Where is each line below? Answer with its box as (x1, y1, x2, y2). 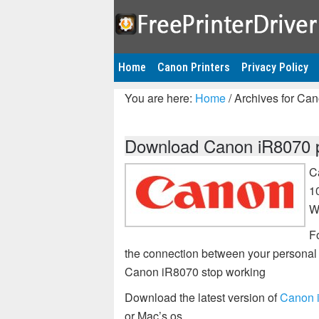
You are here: (125, 90, 195, 106)
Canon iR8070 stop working (125, 263, 266, 280)
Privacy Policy (241, 61, 308, 74)
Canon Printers (157, 61, 230, 74)
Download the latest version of (125, 289, 280, 305)
